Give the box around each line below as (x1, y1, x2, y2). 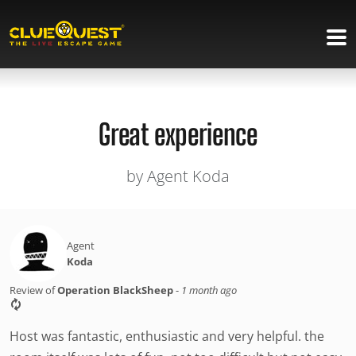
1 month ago (181, 283, 237, 297)
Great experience (99, 118, 257, 152)
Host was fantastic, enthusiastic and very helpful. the (10, 327, 324, 345)
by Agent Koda (126, 165, 230, 187)
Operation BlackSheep (57, 283, 173, 297)
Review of (10, 283, 57, 297)
